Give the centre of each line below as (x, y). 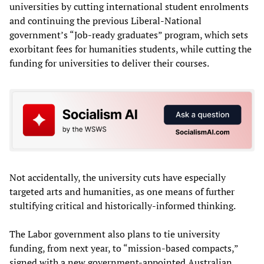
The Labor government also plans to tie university (115, 234)
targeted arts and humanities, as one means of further (122, 191)
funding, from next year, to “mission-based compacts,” (124, 248)
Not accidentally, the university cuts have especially (118, 177)
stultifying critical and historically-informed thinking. (123, 205)
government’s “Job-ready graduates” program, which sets (129, 35)
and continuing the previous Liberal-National (105, 21)
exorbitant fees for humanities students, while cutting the (131, 49)
